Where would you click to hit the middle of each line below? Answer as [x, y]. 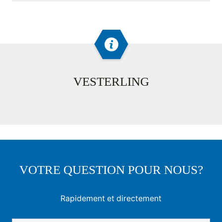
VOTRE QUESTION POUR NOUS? [111, 170]
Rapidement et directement [111, 199]
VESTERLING [111, 81]
